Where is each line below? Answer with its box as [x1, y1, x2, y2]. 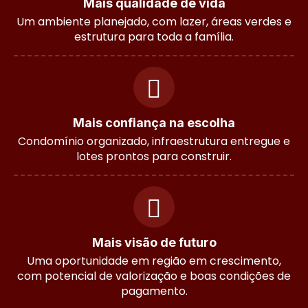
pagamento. [120, 283, 188, 299]
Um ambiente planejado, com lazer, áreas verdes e [16, 13, 291, 30]
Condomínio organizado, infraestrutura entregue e [18, 133, 290, 149]
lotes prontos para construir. [76, 148, 232, 164]
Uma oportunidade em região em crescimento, [27, 252, 281, 269]
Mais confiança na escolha [73, 115, 235, 130]
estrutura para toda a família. [74, 28, 234, 45]
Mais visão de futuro [91, 234, 217, 250]
